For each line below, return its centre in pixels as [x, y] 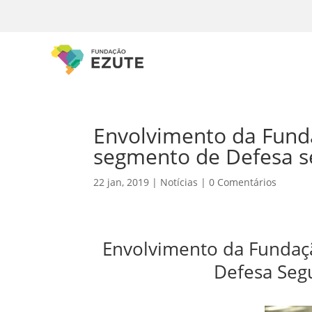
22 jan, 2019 [122, 182]
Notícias [179, 182]
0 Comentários [243, 182]
